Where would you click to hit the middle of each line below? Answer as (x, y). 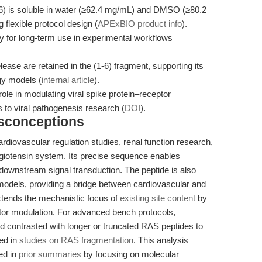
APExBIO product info (140, 24)
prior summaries (50, 254)
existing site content (158, 198)
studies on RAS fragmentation (76, 240)
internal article (68, 80)
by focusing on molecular (130, 254)
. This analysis (161, 240)
